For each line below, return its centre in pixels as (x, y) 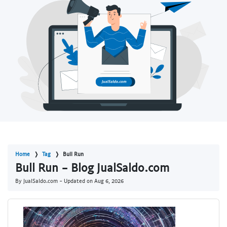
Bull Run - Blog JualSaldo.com (92, 167)
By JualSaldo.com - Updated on (55, 181)
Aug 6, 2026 (109, 181)
